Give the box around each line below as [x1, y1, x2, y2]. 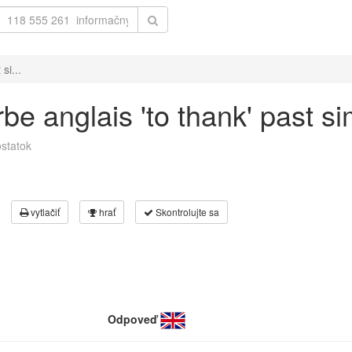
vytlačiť [28, 205, 60, 218]
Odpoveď [108, 311, 157, 327]
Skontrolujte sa [153, 205, 219, 218]
